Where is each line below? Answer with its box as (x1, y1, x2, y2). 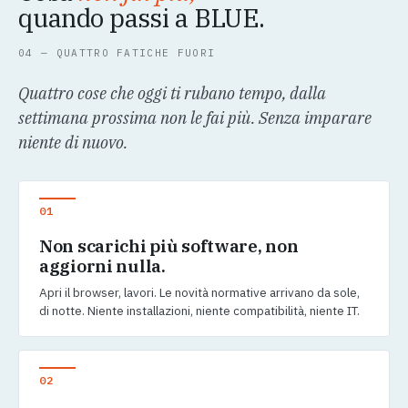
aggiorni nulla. (39, 255, 166, 278)
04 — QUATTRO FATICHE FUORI (18, 46, 216, 60)
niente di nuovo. (18, 132, 127, 154)
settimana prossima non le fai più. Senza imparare (18, 107, 372, 129)
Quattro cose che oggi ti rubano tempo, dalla (18, 83, 326, 105)
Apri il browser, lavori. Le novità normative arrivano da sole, (39, 284, 360, 301)
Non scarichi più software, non (39, 235, 299, 258)
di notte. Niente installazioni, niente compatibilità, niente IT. (39, 302, 360, 320)
